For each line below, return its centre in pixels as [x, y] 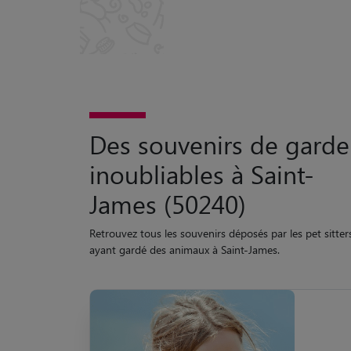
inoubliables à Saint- [202, 190]
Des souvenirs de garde [219, 161]
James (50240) [168, 220]
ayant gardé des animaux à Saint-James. [185, 266]
